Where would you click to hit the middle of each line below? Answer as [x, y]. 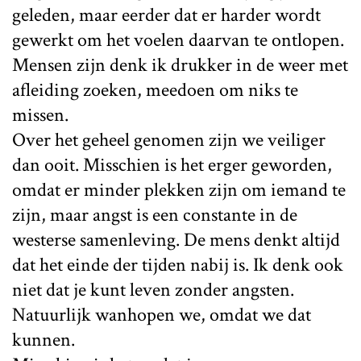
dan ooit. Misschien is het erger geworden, [172, 164]
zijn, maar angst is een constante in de [155, 214]
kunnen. [44, 339]
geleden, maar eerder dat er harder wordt [166, 15]
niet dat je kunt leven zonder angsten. [153, 289]
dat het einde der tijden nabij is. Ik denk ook [178, 264]
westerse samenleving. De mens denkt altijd [176, 239]
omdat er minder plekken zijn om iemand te [179, 189]
